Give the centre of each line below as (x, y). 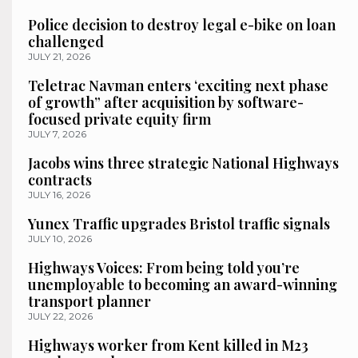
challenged (66, 42)
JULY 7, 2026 (57, 134)
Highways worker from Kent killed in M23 (168, 346)
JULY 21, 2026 (59, 57)
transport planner (89, 302)
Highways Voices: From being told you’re (164, 268)
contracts (60, 180)
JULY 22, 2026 (60, 316)
